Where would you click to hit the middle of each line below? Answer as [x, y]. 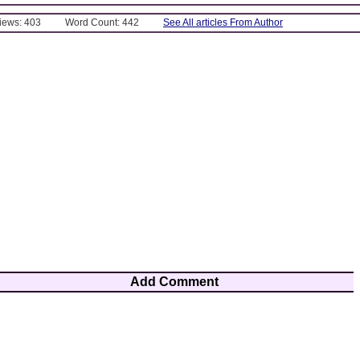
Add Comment [175, 281]
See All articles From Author [223, 22]
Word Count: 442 [102, 22]
